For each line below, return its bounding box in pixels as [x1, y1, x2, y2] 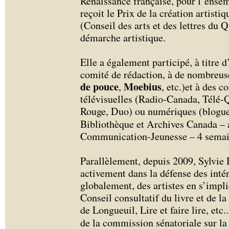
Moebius [124, 79, 162, 94]
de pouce [80, 79, 119, 94]
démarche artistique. [80, 31, 166, 44]
